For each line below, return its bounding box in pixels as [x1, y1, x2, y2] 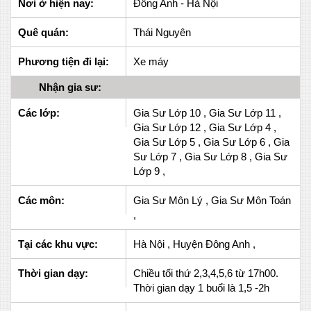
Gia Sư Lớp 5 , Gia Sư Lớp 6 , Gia [133, 135, 290, 148]
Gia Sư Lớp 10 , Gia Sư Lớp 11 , [133, 106, 282, 119]
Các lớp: [18, 106, 60, 119]
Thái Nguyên [133, 26, 192, 38]
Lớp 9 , [133, 165, 166, 177]
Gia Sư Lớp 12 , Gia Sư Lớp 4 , [133, 121, 277, 133]
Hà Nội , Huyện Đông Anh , [133, 237, 256, 250]
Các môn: [18, 194, 65, 206]
